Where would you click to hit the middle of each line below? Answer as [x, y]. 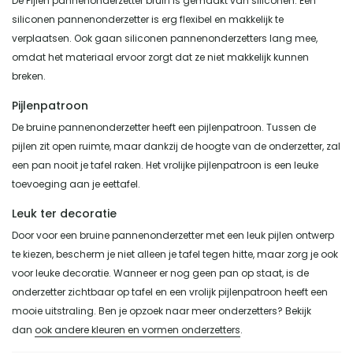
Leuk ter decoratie [64, 213]
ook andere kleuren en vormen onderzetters [137, 329]
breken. [29, 76]
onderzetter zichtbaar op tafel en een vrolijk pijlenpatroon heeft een [170, 292]
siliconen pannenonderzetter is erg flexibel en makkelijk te [148, 19]
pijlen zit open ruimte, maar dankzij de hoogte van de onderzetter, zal [176, 146]
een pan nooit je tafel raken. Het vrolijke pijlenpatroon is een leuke [165, 165]
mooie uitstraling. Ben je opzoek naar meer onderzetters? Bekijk [162, 310]
